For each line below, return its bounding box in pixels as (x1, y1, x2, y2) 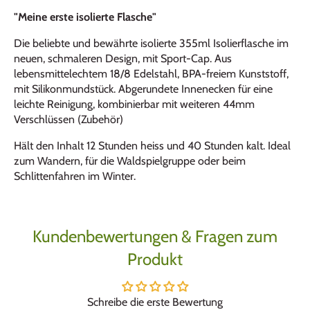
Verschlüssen (14, 112, 77, 126)
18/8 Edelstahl (110, 66, 177, 80)
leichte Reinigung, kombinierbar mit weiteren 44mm (14, 97, 255, 111)
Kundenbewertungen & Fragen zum (33, 226, 277, 246)
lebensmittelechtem (14, 66, 110, 80)
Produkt (127, 248, 183, 269)
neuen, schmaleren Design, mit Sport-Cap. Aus (14, 51, 232, 65)
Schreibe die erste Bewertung (87, 295, 223, 309)
